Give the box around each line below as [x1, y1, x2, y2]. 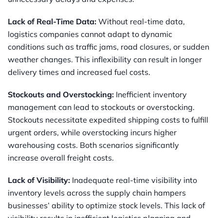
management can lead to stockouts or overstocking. [8, 102, 195, 112]
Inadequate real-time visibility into [70, 175, 197, 185]
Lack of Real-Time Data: [8, 17, 96, 27]
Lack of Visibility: [8, 175, 70, 185]
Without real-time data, [96, 17, 185, 27]
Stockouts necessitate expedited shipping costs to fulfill [8, 115, 208, 125]
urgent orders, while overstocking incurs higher [8, 127, 177, 138]
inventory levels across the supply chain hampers [8, 188, 186, 198]
